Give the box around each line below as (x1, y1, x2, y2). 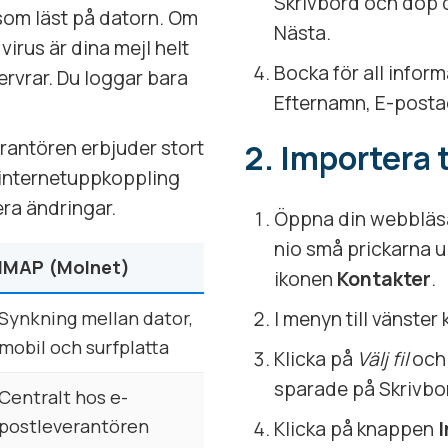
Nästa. (274, 19, 331, 46)
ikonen (274, 265, 337, 292)
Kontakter (337, 265, 431, 292)
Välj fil (357, 345, 408, 372)
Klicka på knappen (274, 415, 438, 442)
